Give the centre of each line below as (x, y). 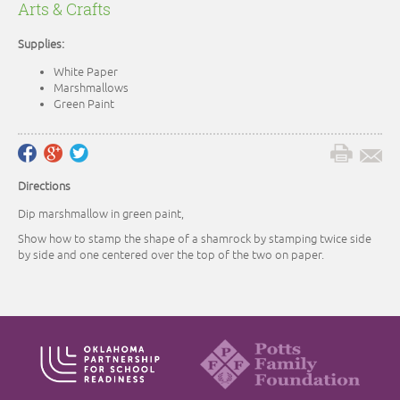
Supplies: (41, 45)
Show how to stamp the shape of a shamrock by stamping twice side (195, 240)
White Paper (86, 73)
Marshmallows (91, 89)
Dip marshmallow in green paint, (101, 215)
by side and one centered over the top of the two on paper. (171, 256)
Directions (44, 187)
